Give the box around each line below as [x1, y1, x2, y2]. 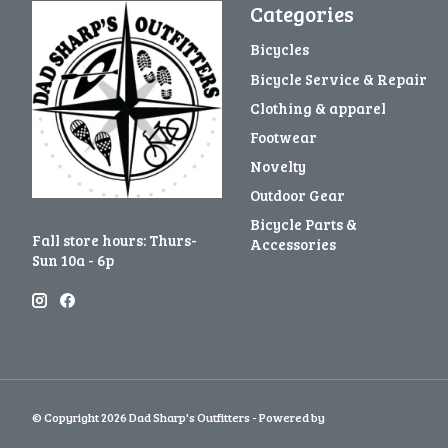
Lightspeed [327, 409, 389, 426]
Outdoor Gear [249, 185, 345, 206]
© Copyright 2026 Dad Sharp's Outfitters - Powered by [32, 409, 327, 426]
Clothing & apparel [249, 97, 386, 118]
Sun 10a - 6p [32, 250, 114, 271]
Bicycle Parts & [249, 214, 357, 235]
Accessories [249, 234, 336, 255]
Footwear [249, 126, 317, 147]
